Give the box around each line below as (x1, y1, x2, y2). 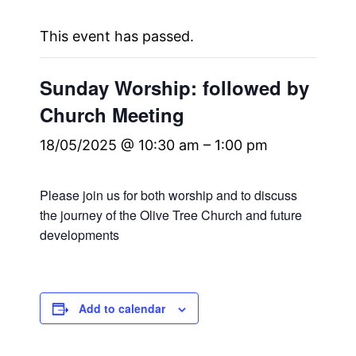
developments (40, 226, 120, 245)
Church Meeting (40, 101, 185, 129)
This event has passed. (40, 28, 195, 45)
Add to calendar (79, 300, 166, 317)
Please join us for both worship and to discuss (40, 186, 298, 205)
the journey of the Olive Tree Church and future (40, 206, 303, 225)
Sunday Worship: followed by (40, 74, 310, 102)
